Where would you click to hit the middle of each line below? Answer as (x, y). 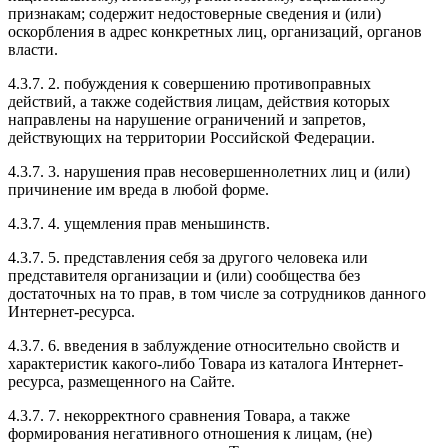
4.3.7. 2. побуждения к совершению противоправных (189, 83)
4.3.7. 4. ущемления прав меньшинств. (139, 223)
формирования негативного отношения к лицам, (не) (190, 433)
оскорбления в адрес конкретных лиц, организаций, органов (215, 31)
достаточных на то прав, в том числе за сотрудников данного (217, 293)
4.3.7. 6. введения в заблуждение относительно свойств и (204, 345)
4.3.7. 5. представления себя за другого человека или (188, 257)
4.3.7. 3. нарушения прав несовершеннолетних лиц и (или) (209, 171)
